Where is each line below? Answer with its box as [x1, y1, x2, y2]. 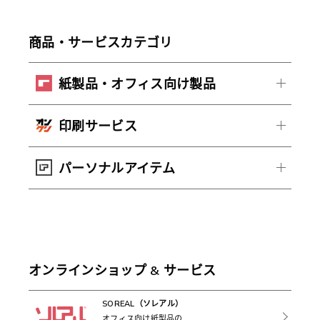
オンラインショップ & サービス [29, 262, 216, 279]
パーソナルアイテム [59, 159, 175, 176]
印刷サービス [59, 117, 137, 134]
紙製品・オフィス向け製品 [59, 75, 216, 92]
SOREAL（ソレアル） [102, 299, 184, 309]
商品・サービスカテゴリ [29, 34, 173, 51]
